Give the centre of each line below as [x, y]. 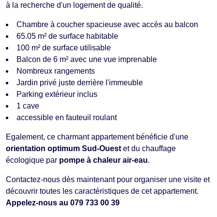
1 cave [28, 106]
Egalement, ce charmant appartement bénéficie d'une [97, 137]
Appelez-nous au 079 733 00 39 [63, 202]
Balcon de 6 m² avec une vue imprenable [87, 59]
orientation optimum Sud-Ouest [63, 148]
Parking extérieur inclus [57, 94]
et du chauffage [148, 148]
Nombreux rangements [56, 71]
